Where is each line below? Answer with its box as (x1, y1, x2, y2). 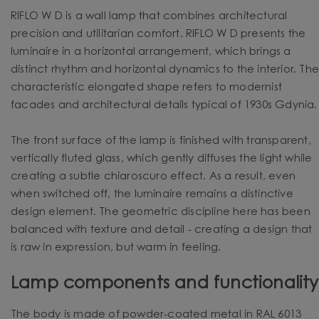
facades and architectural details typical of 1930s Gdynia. (11, 100, 318, 111)
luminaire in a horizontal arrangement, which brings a (11, 46, 291, 58)
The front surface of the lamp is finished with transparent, (11, 135, 311, 147)
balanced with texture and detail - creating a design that (11, 224, 313, 236)
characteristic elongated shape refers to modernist (11, 82, 283, 93)
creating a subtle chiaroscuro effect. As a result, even (11, 171, 296, 182)
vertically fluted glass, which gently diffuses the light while (11, 153, 313, 164)
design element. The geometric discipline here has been (11, 206, 310, 218)
